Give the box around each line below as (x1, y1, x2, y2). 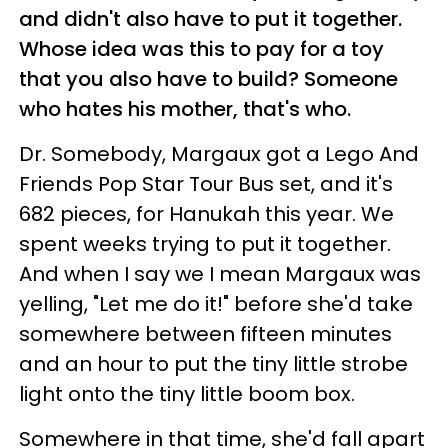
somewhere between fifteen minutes (19, 319, 392, 348)
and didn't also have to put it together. (19, 4, 402, 33)
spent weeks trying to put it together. (19, 229, 391, 258)
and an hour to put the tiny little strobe (19, 349, 408, 378)
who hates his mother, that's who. (19, 94, 351, 123)
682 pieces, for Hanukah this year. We (19, 199, 394, 228)
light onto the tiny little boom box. (19, 379, 355, 408)
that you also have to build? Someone (19, 64, 398, 93)
